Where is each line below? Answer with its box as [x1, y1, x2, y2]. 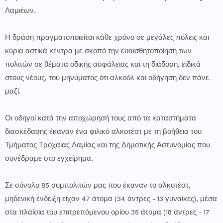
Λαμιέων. [5, 7, 36, 15]
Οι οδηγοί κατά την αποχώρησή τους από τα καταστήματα [5, 115, 196, 122]
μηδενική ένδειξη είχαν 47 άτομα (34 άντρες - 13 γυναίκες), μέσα [5, 196, 217, 203]
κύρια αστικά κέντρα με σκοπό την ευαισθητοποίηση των [5, 48, 192, 55]
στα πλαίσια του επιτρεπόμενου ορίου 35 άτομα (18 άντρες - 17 [5, 209, 210, 217]
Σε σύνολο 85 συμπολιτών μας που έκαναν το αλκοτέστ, [5, 182, 191, 190]
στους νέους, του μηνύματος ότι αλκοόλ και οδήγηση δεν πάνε [5, 75, 209, 82]
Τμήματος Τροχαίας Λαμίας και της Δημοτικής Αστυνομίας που [5, 142, 210, 149]
